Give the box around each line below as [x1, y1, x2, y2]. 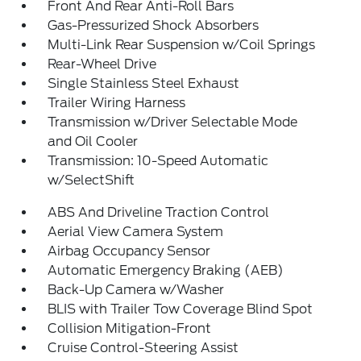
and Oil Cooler [48, 134, 139, 149]
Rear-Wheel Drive [48, 56, 157, 72]
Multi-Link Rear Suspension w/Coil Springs [48, 37, 316, 52]
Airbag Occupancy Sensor [48, 243, 211, 259]
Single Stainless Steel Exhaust [48, 76, 240, 91]
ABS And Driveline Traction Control [48, 205, 270, 220]
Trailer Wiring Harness [48, 95, 186, 110]
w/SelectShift [48, 172, 135, 188]
